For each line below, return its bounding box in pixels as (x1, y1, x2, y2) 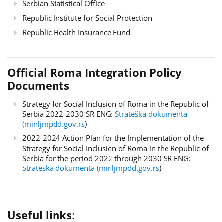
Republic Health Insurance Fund (22, 27, 130, 37)
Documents (7, 77, 69, 93)
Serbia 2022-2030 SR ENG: (22, 109, 115, 119)
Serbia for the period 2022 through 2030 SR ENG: (22, 153, 191, 163)
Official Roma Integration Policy (7, 64, 182, 80)
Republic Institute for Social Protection (22, 12, 152, 23)
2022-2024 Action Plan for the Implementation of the (22, 132, 204, 143)
